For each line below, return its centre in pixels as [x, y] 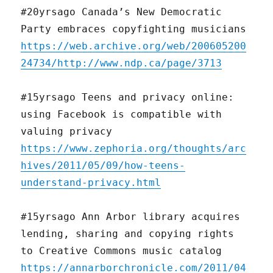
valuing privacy [67, 132]
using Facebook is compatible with [122, 115]
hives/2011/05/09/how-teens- [103, 166]
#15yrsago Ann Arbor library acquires [131, 217]
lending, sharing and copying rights [128, 234]
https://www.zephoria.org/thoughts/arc [134, 149]
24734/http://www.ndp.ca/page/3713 [122, 63]
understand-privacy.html [91, 183]
